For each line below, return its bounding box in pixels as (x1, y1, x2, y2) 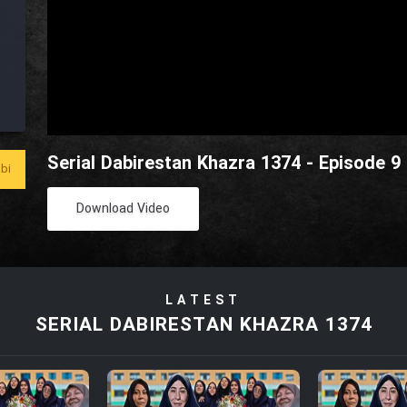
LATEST (165, 291, 242, 312)
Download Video (76, 199, 171, 220)
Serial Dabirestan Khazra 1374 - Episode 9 (47, 150, 402, 179)
